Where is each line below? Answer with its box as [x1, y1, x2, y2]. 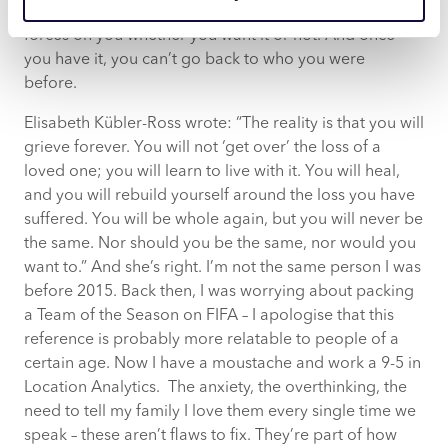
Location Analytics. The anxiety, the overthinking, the [24, 379, 407, 396]
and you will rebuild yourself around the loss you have [24, 187, 415, 204]
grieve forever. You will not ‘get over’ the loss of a [24, 139, 381, 156]
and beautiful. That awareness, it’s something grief [24, 3, 387, 20]
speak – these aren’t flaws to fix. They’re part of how [24, 427, 397, 444]
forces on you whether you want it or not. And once [24, 27, 395, 44]
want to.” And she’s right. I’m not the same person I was [24, 259, 421, 276]
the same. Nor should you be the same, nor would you [24, 235, 416, 252]
